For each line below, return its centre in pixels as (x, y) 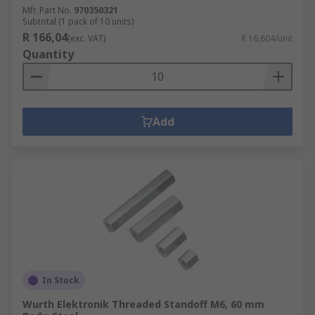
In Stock (61, 280)
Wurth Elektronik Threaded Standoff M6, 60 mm (143, 304)
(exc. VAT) (86, 38)
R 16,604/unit (267, 38)
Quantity (48, 54)
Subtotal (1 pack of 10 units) (78, 21)
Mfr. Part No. (47, 10)
